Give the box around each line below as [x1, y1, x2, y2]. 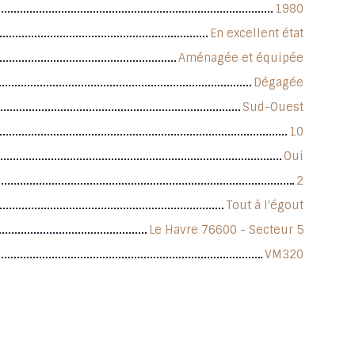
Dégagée [254, 74, 303, 90]
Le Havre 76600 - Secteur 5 [149, 222, 303, 237]
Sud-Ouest [242, 99, 303, 114]
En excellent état [210, 25, 303, 40]
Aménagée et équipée [178, 50, 303, 65]
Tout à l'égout [226, 197, 303, 212]
